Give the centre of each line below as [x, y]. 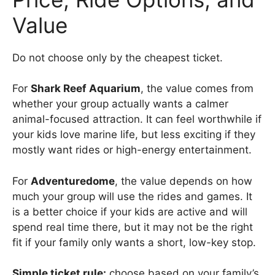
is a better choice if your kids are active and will [130, 211]
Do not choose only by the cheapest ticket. [118, 57]
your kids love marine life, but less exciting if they [134, 135]
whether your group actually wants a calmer [120, 104]
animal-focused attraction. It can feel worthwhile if [137, 119]
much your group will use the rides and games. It [132, 196]
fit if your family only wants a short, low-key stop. [134, 242]
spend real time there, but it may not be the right [133, 227]
